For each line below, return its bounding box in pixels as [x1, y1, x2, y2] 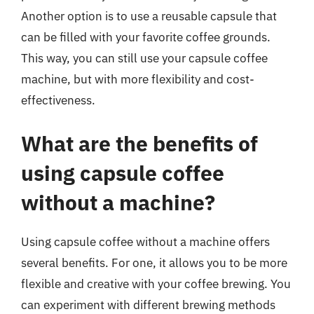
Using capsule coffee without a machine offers [21, 233, 270, 250]
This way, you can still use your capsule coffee [21, 50, 268, 66]
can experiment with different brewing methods [21, 296, 275, 313]
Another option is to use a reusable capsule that [21, 8, 277, 24]
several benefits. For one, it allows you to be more [21, 254, 287, 271]
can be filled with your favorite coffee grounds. [21, 29, 271, 45]
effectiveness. [21, 93, 95, 108]
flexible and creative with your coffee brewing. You [21, 275, 291, 292]
